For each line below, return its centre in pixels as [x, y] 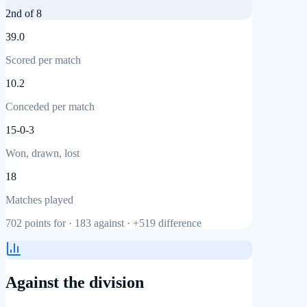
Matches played [39, 199]
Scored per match [43, 60]
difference [179, 223]
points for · [48, 223]
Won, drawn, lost [42, 153]
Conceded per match [50, 106]
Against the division [75, 282]
